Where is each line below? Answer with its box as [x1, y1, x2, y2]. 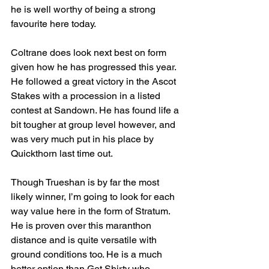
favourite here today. [11, 18, 96, 29]
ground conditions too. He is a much [11, 249, 165, 260]
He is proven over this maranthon [11, 220, 154, 231]
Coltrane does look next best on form [11, 47, 169, 58]
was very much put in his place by [11, 133, 156, 145]
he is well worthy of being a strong [11, 4, 158, 15]
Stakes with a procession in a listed [11, 90, 163, 101]
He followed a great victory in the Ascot [11, 76, 178, 87]
